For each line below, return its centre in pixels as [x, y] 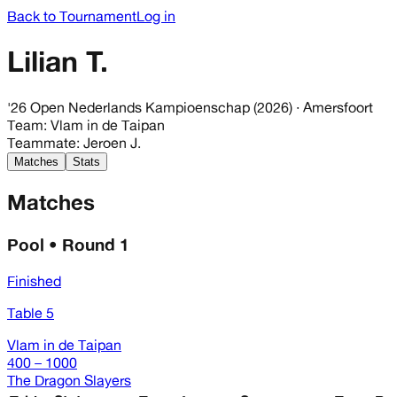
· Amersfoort [333, 107]
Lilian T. [58, 61]
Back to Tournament [72, 16]
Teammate [42, 142]
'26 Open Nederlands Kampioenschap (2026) [150, 107]
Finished [34, 281]
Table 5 [31, 313]
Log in [156, 16]
